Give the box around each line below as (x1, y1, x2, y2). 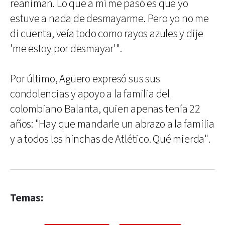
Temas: (10, 191, 43, 205)
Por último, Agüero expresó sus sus (10, 72, 160, 86)
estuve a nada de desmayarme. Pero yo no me (10, 12, 209, 26)
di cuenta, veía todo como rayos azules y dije (10, 27, 204, 41)
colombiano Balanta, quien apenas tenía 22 (10, 102, 200, 117)
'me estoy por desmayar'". (10, 42, 122, 56)
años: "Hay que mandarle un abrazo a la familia (10, 117, 214, 132)
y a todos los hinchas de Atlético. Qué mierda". (10, 132, 210, 147)
